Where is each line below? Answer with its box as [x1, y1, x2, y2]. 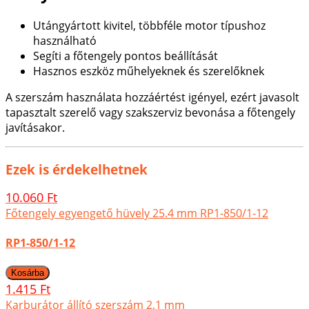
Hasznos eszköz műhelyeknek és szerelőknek [33, 63, 264, 79]
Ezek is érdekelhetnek [6, 161, 148, 179]
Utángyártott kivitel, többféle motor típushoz [33, 18, 266, 34]
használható [33, 33, 97, 49]
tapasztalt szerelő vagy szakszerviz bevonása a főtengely [6, 105, 295, 121]
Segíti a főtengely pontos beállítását [33, 48, 218, 64]
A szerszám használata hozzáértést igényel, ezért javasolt [6, 90, 299, 106]
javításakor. [6, 120, 65, 136]
